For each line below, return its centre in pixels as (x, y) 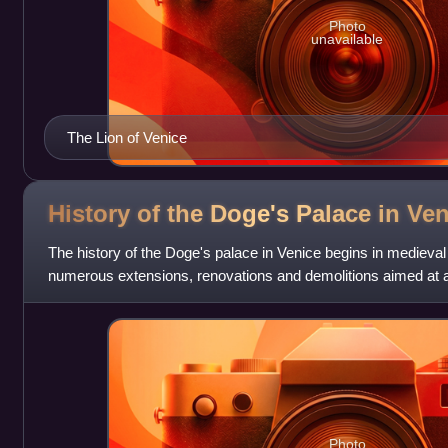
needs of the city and (115, 298)
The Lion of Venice (126, 137)
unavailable (347, 39)
